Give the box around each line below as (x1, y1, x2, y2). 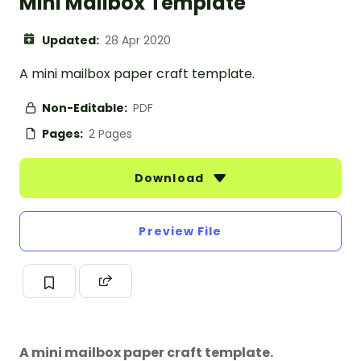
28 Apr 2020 (105, 32, 171, 49)
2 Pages (89, 126, 132, 143)
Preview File (139, 223, 222, 240)
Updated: (42, 32, 102, 49)
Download (135, 170, 207, 187)
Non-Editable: (42, 100, 130, 117)
